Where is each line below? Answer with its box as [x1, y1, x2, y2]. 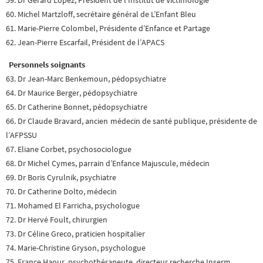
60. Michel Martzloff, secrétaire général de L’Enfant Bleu [6, 9, 196, 20]
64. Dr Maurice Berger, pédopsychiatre [6, 87, 137, 98]
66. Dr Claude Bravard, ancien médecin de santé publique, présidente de [6, 116, 257, 126]
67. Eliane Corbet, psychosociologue [6, 144, 131, 154]
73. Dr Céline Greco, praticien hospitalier [6, 228, 145, 239]
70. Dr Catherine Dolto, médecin [6, 186, 117, 197]
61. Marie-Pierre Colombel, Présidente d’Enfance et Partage [6, 23, 210, 34]
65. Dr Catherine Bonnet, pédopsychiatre [6, 102, 147, 112]
